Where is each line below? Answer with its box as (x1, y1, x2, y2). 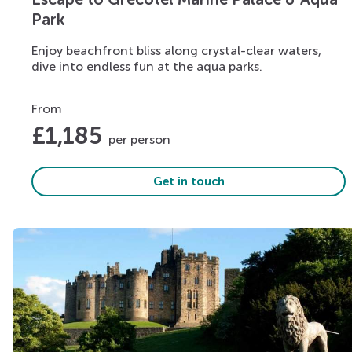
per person (108, 131, 170, 147)
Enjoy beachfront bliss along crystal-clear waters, (31, 42, 321, 58)
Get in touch (152, 174, 225, 189)
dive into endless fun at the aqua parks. (31, 58, 262, 74)
